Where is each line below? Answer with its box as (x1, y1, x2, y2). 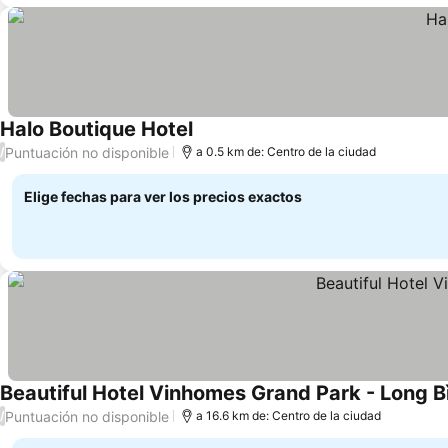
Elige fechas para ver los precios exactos (24, 188, 302, 205)
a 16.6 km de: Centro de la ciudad (196, 408, 381, 423)
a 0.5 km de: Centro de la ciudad (196, 144, 376, 159)
